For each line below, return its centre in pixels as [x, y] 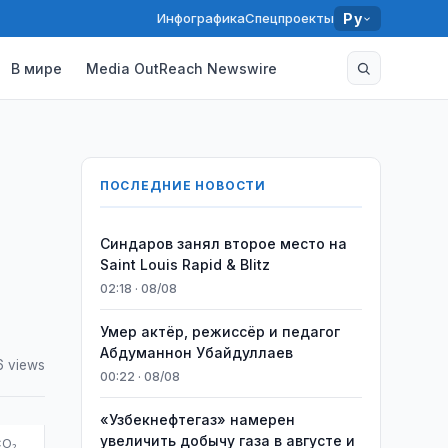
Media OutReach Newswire [182, 68]
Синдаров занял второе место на [223, 243]
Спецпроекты [290, 18]
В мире [37, 68]
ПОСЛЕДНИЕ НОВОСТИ [183, 185]
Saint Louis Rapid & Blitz [184, 264]
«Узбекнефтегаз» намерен [197, 419]
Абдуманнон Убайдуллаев [196, 352]
